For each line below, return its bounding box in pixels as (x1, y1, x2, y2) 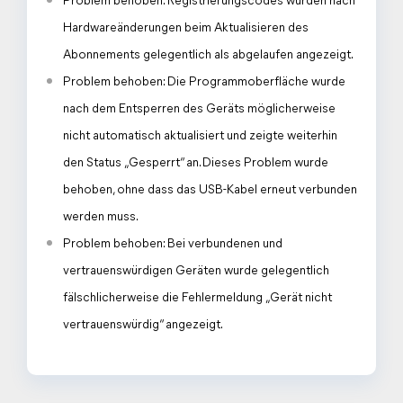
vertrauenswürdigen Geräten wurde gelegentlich (63, 264, 329, 278)
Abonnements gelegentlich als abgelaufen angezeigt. (63, 49, 354, 62)
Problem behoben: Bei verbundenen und (63, 237, 282, 251)
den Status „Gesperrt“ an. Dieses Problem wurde (63, 157, 328, 170)
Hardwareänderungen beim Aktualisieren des (63, 22, 309, 35)
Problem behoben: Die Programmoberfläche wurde (63, 76, 345, 89)
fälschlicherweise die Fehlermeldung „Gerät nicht (63, 291, 332, 305)
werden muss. (63, 210, 139, 224)
